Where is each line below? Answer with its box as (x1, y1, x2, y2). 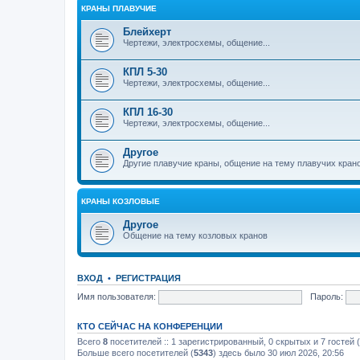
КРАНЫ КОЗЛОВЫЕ (81, 197, 160, 206)
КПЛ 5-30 (123, 66, 167, 78)
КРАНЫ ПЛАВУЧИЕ (81, 4, 157, 13)
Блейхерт (123, 26, 171, 38)
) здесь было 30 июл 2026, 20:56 (213, 348, 344, 358)
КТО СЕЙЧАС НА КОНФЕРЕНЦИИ (77, 321, 223, 331)
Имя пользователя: (77, 291, 156, 301)
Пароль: (309, 291, 343, 301)
